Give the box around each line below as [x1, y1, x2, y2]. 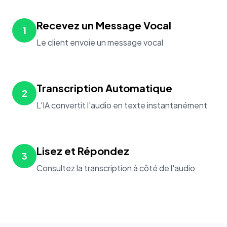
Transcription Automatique [36, 82, 172, 94]
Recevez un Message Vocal [36, 19, 171, 31]
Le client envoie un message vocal [36, 37, 163, 48]
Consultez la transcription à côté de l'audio [36, 163, 195, 173]
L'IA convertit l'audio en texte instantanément [36, 100, 207, 110]
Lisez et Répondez [36, 144, 129, 157]
